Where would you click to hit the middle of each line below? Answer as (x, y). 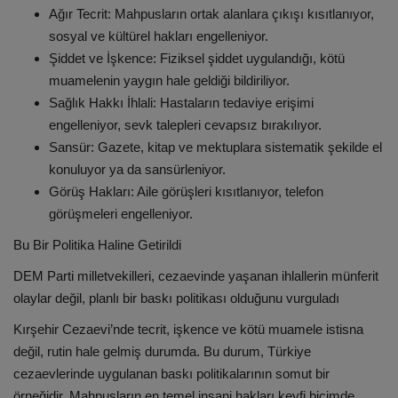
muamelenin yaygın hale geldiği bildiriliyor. (169, 81)
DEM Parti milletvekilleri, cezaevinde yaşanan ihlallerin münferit (196, 276)
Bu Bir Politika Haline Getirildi (97, 245)
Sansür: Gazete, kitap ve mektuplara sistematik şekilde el (215, 147)
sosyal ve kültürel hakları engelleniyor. (159, 36)
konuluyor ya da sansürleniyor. (137, 170)
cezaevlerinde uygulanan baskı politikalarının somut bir (171, 374)
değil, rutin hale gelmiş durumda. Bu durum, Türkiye (162, 352)
